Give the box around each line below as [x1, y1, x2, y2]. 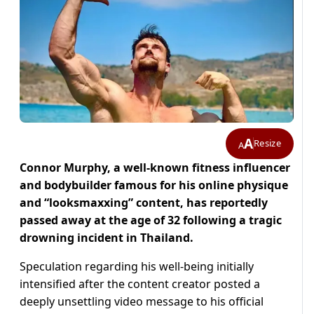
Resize [254, 137, 281, 150]
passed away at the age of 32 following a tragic [20, 212, 282, 228]
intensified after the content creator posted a [20, 275, 260, 292]
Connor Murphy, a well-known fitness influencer [20, 159, 290, 175]
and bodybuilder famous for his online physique [20, 177, 288, 193]
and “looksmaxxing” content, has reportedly [20, 194, 268, 210]
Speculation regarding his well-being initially [20, 258, 254, 274]
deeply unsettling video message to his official [20, 293, 264, 309]
